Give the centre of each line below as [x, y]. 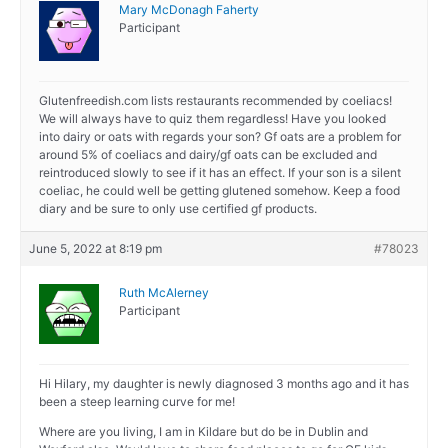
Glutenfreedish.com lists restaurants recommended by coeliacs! [215, 101]
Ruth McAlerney [164, 293]
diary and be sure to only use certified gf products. [178, 209]
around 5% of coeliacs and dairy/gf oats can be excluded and [208, 155]
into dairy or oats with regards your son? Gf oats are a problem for [220, 137]
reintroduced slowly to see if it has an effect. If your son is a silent [220, 173]
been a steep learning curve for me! [137, 402]
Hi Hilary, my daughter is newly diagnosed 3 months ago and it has [224, 384]
